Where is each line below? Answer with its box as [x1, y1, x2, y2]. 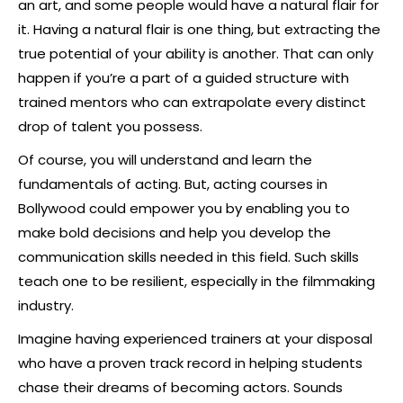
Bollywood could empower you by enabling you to [18, 198, 350, 218]
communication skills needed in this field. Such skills [18, 246, 359, 266]
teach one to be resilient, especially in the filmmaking [18, 271, 375, 291]
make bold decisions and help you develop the [18, 222, 331, 242]
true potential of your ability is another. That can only [18, 43, 373, 63]
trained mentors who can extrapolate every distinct [18, 92, 366, 112]
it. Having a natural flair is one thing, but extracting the [18, 19, 381, 39]
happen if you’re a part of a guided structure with [18, 67, 349, 87]
